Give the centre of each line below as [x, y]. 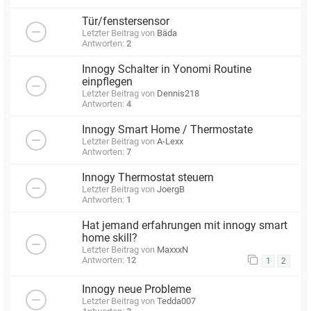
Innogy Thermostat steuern [148, 178]
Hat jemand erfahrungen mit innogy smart [185, 226]
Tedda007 [176, 301]
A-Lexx [170, 142]
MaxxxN [173, 250]
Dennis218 [178, 94]
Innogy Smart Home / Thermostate [167, 130]
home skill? [110, 238]
